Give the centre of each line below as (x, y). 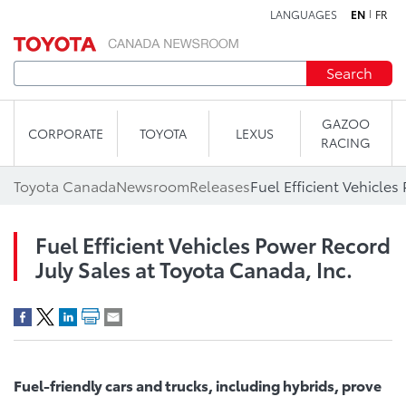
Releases (220, 185)
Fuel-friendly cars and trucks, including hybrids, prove (198, 385)
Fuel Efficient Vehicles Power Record (213, 244)
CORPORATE (66, 133)
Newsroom (153, 185)
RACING (346, 142)
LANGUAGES (304, 14)
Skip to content (203, 22)
